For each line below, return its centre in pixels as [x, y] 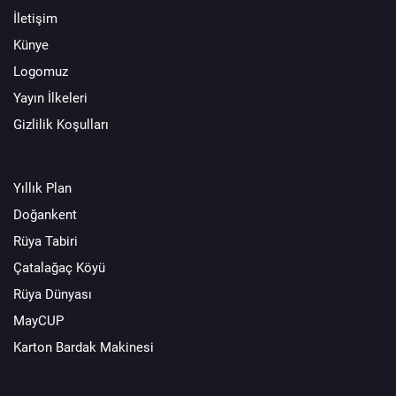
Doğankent [45, 214]
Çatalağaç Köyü [59, 267]
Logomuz [41, 71]
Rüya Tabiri [46, 241]
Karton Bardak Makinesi [84, 347]
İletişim [35, 18]
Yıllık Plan [42, 188]
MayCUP [38, 320]
